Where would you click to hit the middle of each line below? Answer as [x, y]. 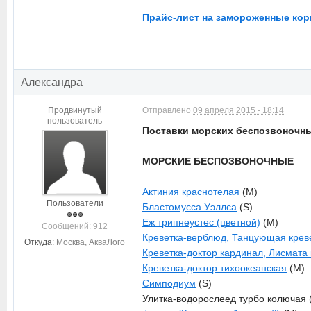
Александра [52, 82]
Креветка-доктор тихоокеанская [215, 268]
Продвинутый [75, 110]
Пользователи [75, 203]
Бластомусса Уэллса [190, 207]
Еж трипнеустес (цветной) [201, 222]
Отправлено [168, 110]
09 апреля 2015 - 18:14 [238, 110]
